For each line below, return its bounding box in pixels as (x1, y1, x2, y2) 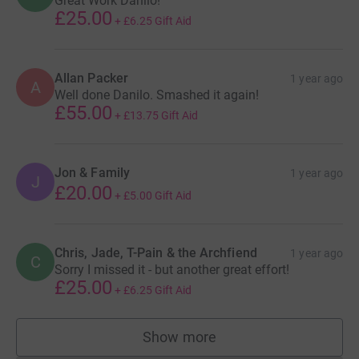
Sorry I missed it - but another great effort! (54, 261, 289, 277)
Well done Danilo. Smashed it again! (54, 87, 259, 103)
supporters (179, 336, 249, 353)
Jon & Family (54, 164, 130, 180)
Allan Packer (54, 70, 128, 86)
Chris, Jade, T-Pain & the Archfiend (54, 244, 257, 260)
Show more (143, 328, 216, 345)
